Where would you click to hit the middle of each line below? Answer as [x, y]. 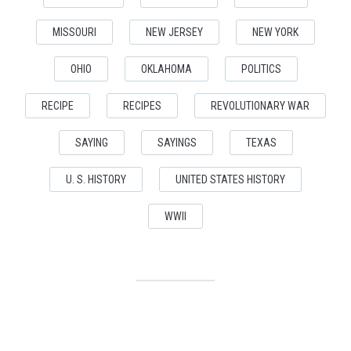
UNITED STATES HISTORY [230, 179]
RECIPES [142, 105]
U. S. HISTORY [96, 179]
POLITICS [261, 69]
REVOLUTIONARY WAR [260, 105]
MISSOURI [74, 32]
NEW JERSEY [174, 32]
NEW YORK [275, 32]
